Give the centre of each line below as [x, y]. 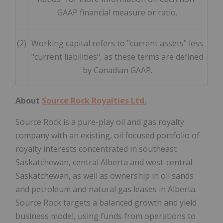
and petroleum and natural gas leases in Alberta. [106, 189]
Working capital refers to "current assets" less [117, 43]
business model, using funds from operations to [106, 216]
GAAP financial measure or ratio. [117, 12]
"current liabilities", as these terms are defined [117, 56]
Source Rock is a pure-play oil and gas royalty [100, 122]
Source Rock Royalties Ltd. [94, 100]
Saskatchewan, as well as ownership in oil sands [105, 175]
